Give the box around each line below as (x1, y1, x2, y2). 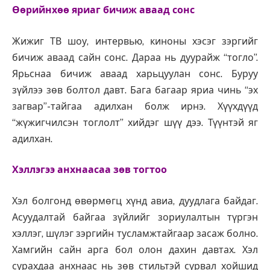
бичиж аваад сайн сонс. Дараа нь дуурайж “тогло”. (12, 51, 258, 63)
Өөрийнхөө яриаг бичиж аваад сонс (12, 4, 195, 16)
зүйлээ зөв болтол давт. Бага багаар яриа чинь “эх (12, 84, 258, 96)
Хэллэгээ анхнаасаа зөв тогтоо (12, 164, 167, 176)
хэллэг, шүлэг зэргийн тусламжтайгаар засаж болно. (12, 227, 258, 239)
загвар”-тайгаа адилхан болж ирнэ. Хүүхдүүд (12, 100, 258, 112)
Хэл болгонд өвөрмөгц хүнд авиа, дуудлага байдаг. (12, 195, 258, 207)
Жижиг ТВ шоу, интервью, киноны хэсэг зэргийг (12, 35, 258, 47)
